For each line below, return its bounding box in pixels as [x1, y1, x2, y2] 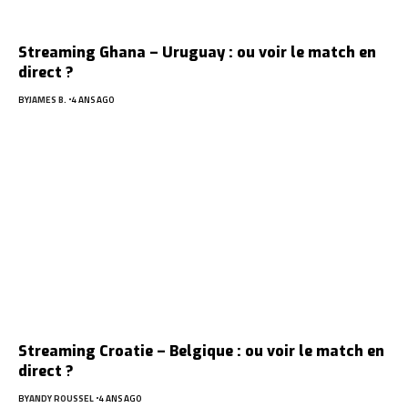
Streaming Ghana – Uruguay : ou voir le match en [18, 42, 376, 62]
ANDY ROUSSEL [29, 391, 94, 405]
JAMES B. [29, 92, 66, 107]
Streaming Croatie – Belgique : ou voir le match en [18, 341, 384, 361]
